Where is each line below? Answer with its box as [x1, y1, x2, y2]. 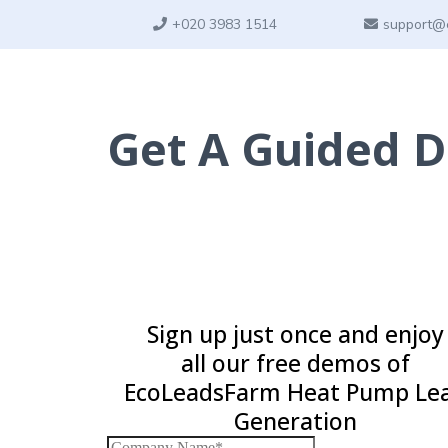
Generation [233, 405, 357, 438]
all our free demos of [180, 347, 410, 380]
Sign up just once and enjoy [146, 318, 444, 351]
